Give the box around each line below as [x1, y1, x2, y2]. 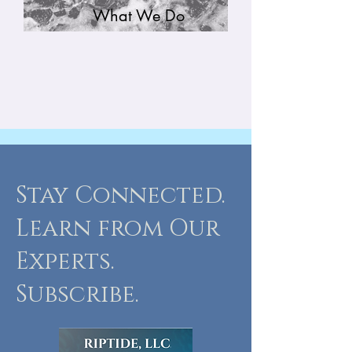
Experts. [16, 246, 115, 277]
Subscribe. [16, 279, 139, 310]
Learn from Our [16, 213, 220, 244]
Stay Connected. [16, 180, 225, 211]
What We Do [92, 5, 185, 26]
